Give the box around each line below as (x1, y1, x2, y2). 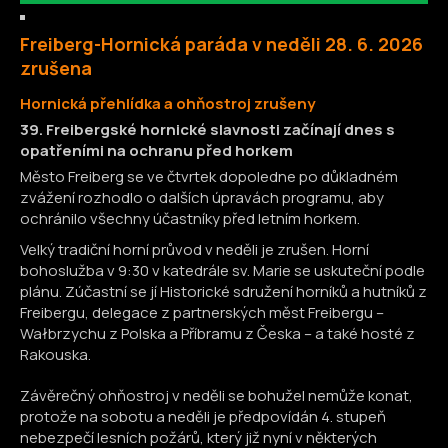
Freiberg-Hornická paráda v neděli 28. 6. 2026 (20, 32, 423, 56)
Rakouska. (20, 344, 91, 365)
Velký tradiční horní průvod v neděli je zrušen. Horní (20, 239, 369, 260)
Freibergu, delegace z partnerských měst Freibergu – (20, 302, 384, 323)
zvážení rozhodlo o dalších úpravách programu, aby (20, 187, 384, 208)
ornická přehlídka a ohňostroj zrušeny (31, 93, 315, 114)
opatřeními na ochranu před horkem (20, 140, 293, 161)
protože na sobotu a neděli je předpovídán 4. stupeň (20, 406, 386, 427)
